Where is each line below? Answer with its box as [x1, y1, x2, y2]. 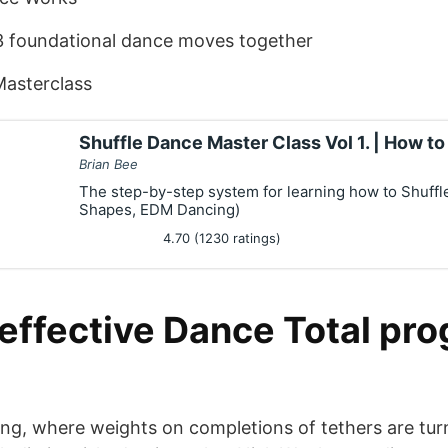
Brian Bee [79, 156, 138, 172]
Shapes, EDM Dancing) [79, 200, 240, 219]
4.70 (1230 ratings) [159, 230, 281, 246]
